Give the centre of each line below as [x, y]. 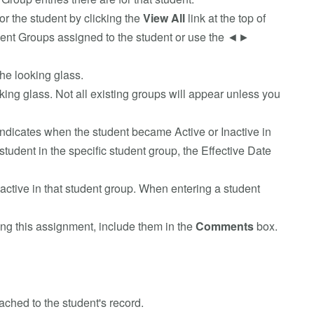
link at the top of [225, 18]
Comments [224, 226]
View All [164, 18]
